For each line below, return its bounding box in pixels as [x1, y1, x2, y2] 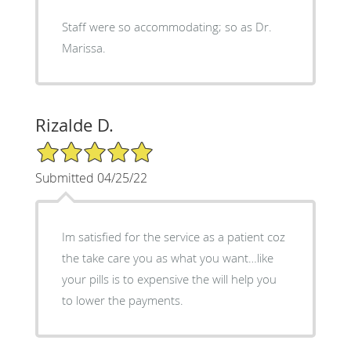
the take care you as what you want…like [61, 249, 273, 266]
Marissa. [61, 39, 106, 56]
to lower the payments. [61, 291, 183, 308]
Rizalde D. [34, 113, 114, 136]
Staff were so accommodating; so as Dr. [61, 18, 272, 34]
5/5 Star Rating [34, 139, 113, 154]
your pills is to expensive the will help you [61, 270, 277, 287]
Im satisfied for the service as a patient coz [61, 228, 285, 244]
